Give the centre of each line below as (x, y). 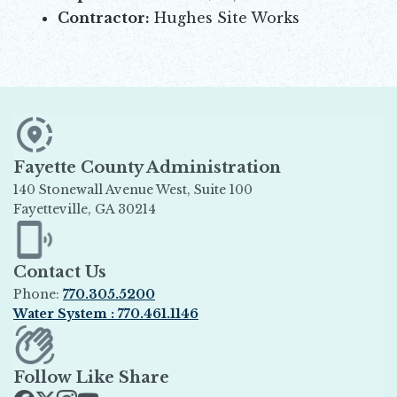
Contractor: (104, 17)
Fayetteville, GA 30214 (85, 209)
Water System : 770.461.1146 (106, 314)
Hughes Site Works (225, 17)
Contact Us (60, 272)
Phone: (38, 295)
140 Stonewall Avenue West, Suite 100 (174, 189)
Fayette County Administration (147, 167)
